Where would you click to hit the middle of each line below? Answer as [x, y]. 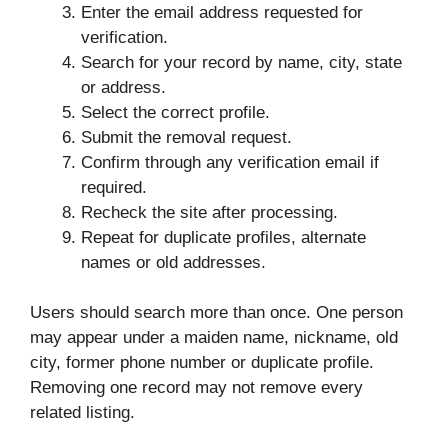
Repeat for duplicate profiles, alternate [223, 237]
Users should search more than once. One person [216, 313]
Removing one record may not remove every [196, 388]
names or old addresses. [173, 262]
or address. [123, 87]
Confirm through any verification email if [230, 162]
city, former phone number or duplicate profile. [202, 363]
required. [114, 187]
